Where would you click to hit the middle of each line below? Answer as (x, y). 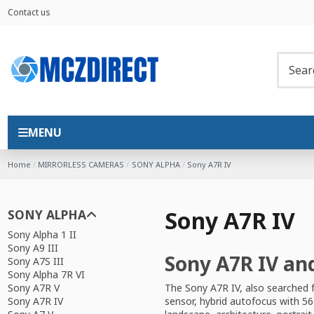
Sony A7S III (35, 261)
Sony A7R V (33, 288)
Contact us (29, 12)
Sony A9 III (33, 248)
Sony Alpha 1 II (42, 235)
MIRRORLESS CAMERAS (81, 165)
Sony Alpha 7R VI (46, 275)
